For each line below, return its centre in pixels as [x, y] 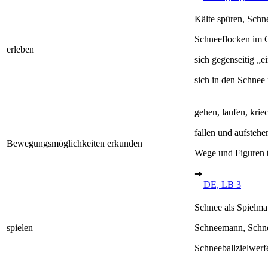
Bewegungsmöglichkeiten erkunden [74, 143]
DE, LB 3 [222, 184]
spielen [20, 227]
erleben [20, 49]
